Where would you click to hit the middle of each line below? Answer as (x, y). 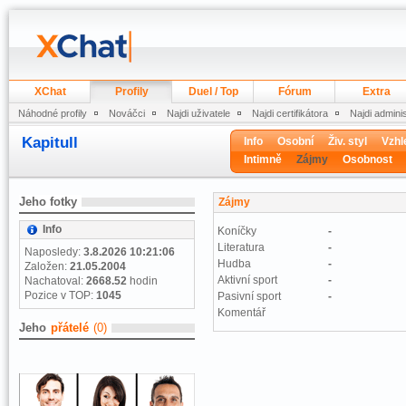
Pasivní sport (249, 296)
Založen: (47, 266)
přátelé (70, 328)
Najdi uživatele (198, 113)
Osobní (295, 141)
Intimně (263, 159)
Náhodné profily (53, 113)
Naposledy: (54, 252)
